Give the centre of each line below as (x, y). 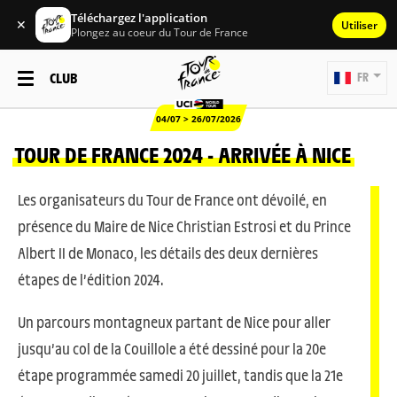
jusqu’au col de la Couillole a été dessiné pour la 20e (172, 348)
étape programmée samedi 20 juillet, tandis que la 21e (180, 375)
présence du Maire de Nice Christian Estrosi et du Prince (184, 226)
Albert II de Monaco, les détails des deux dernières (168, 253)
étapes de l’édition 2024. (90, 279)
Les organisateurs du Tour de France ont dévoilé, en (172, 199)
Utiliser (359, 25)
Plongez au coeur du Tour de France (160, 32)
